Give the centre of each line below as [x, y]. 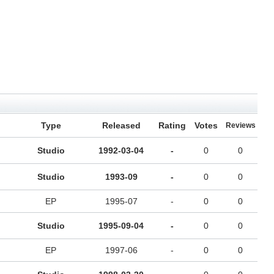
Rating [172, 126]
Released [121, 126]
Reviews [240, 126]
